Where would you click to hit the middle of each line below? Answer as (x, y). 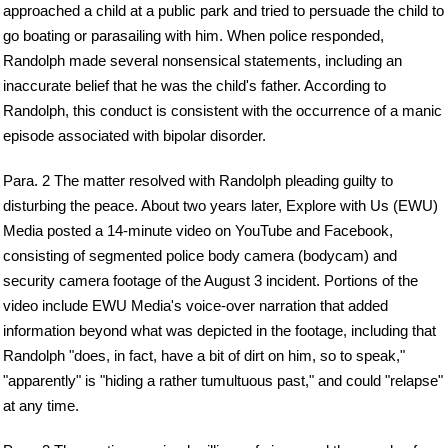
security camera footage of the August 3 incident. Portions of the (210, 280)
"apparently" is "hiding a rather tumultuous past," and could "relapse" (223, 380)
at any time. (41, 405)
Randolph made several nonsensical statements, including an (202, 60)
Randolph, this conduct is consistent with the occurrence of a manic (222, 110)
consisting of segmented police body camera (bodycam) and (200, 255)
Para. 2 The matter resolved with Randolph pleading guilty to (198, 180)
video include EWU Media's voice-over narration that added (195, 305)
